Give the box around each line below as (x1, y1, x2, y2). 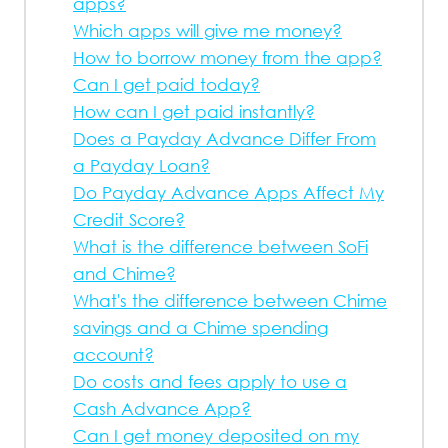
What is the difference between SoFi (73, 236, 368, 257)
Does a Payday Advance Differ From (73, 128, 376, 149)
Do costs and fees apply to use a (73, 371, 347, 392)
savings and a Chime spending (73, 317, 328, 338)
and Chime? (73, 263, 176, 284)
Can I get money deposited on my (73, 425, 359, 446)
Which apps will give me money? (73, 20, 342, 41)
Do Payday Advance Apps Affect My (73, 182, 384, 203)
